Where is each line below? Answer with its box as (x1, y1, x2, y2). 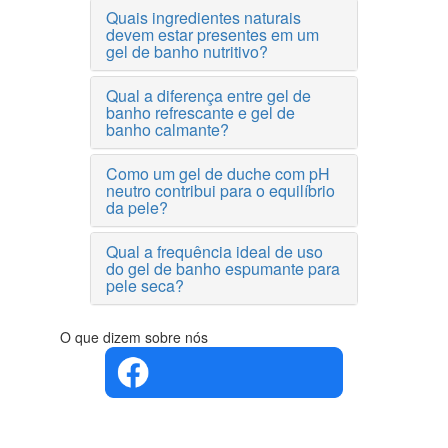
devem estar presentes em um (106, 23, 319, 46)
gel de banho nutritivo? (106, 40, 268, 63)
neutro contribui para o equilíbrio (106, 179, 335, 202)
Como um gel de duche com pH (106, 162, 330, 185)
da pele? (106, 196, 168, 219)
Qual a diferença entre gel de (106, 84, 311, 107)
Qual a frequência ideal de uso (106, 240, 323, 263)
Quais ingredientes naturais (106, 6, 301, 29)
